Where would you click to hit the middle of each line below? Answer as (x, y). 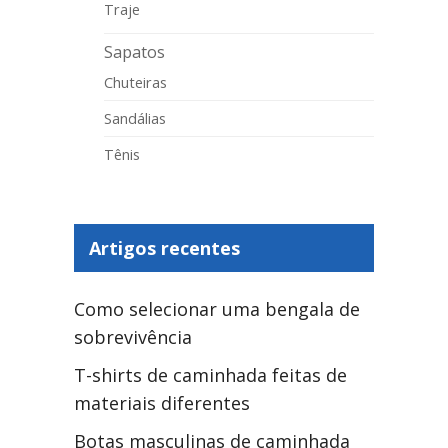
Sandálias (135, 118)
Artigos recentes (164, 248)
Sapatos (134, 52)
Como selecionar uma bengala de (217, 309)
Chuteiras (135, 82)
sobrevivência (133, 337)
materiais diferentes (162, 403)
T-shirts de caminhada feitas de (210, 375)
